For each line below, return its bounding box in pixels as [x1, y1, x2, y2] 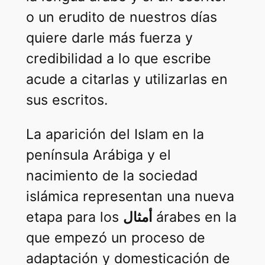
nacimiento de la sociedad [25, 167, 198, 185]
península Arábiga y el [25, 147, 171, 164]
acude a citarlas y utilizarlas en [25, 71, 228, 88]
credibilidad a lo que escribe [25, 50, 211, 67]
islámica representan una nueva [25, 188, 234, 205]
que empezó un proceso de [25, 230, 205, 247]
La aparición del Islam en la [25, 126, 204, 143]
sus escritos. [25, 92, 108, 109]
